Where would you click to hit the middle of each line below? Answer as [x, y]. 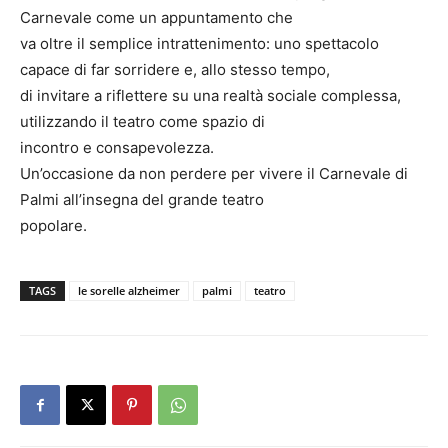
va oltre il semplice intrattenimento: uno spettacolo [199, 44]
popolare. [53, 226]
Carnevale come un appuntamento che [156, 18]
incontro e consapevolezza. [117, 148]
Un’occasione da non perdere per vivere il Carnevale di [214, 174]
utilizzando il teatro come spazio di [142, 122]
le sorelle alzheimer [129, 291]
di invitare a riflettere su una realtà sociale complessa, [210, 96]
